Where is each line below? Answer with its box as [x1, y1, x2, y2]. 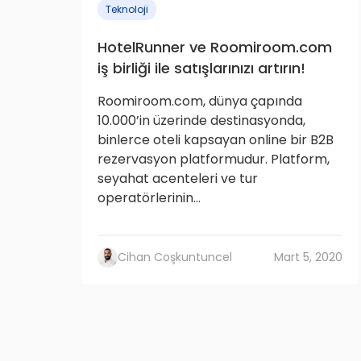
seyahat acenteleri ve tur [98, 169, 258, 188]
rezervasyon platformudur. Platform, [98, 150, 330, 168]
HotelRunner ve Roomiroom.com [98, 37, 332, 57]
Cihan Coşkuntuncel [118, 249, 232, 265]
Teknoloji [106, 2, 148, 16]
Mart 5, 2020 [274, 249, 342, 265]
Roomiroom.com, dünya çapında [98, 92, 302, 110]
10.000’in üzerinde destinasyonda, [98, 111, 305, 130]
